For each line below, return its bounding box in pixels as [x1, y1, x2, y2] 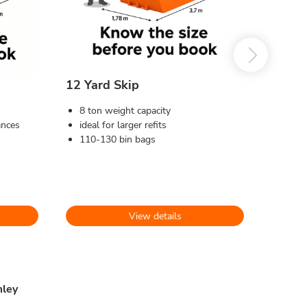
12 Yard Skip [66, 77, 139, 93]
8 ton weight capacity [79, 104, 171, 117]
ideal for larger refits [79, 119, 167, 132]
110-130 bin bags [79, 133, 156, 146]
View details [128, 209, 182, 223]
